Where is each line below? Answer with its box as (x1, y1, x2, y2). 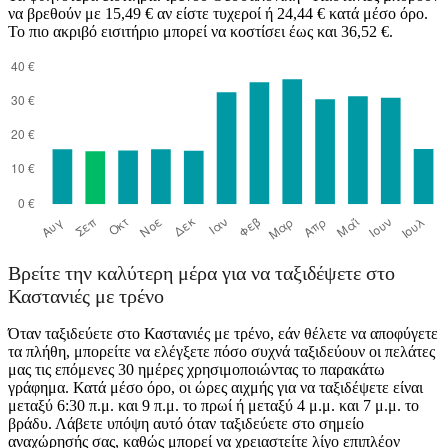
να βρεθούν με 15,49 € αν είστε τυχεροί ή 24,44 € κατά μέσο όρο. (8, 4, 428, 22)
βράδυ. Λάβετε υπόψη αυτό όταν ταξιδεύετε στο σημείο (8, 415, 364, 433)
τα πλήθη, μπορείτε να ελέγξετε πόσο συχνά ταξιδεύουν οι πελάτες (8, 343, 435, 361)
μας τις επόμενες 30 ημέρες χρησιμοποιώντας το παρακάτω (8, 361, 385, 379)
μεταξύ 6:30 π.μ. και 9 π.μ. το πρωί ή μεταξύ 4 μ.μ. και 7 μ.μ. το (8, 397, 419, 415)
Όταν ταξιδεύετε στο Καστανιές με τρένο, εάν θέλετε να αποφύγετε (8, 325, 438, 343)
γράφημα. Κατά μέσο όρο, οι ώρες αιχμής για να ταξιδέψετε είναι (8, 379, 423, 397)
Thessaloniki (28, 79, 88, 94)
